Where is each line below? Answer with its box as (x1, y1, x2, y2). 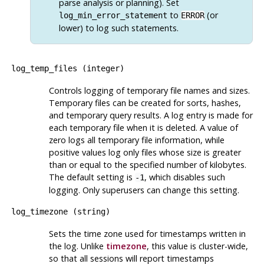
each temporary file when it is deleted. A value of (48, 121, 238, 133)
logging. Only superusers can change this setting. (48, 184, 239, 196)
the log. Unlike (48, 240, 106, 252)
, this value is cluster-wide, (146, 240, 248, 252)
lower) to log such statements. (58, 22, 179, 34)
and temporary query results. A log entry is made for (48, 109, 253, 121)
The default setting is (48, 171, 135, 183)
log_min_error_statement (58, 10, 167, 20)
